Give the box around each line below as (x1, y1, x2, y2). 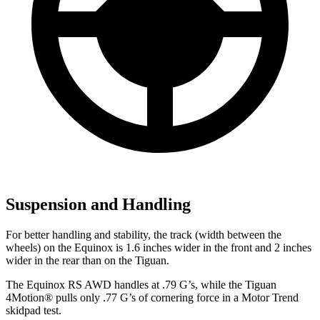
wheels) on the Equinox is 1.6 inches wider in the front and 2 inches (6, 241, 311, 254)
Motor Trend (241, 291, 299, 304)
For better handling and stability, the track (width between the (6, 229, 281, 241)
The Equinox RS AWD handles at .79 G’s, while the (6, 279, 245, 291)
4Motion (6, 291, 44, 304)
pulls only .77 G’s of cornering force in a (53, 291, 241, 304)
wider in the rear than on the (6, 254, 135, 267)
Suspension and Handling (6, 195, 191, 214)
